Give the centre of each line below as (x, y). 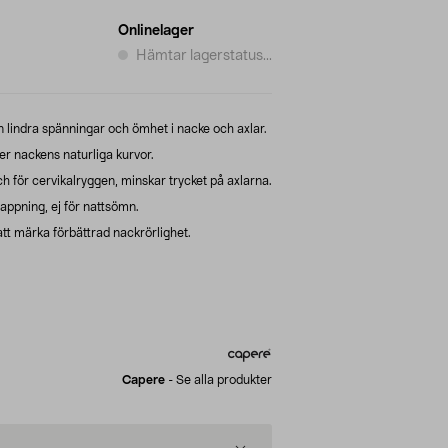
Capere (143, 379)
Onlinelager (156, 30)
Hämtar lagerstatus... (204, 55)
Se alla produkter (224, 379)
